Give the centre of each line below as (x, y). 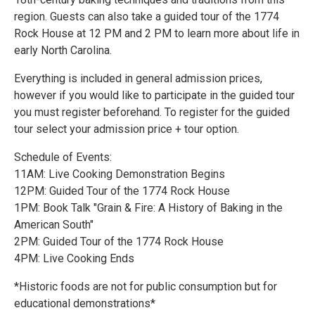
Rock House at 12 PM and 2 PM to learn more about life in (157, 33)
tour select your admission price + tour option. (127, 129)
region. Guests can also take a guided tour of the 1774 (147, 17)
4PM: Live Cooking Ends (74, 258)
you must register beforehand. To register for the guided (152, 112)
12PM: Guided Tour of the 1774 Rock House (122, 191)
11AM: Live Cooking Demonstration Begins (120, 174)
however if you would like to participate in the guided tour (154, 95)
